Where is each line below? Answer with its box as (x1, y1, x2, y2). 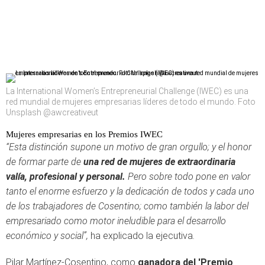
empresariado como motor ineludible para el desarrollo (6, 215, 226, 227)
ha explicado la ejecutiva (91, 230, 193, 241)
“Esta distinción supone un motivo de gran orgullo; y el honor (6, 141, 251, 153)
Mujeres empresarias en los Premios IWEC (6, 130, 163, 139)
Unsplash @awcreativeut (6, 108, 98, 117)
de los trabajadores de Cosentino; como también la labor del (6, 201, 248, 212)
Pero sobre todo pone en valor (125, 171, 250, 182)
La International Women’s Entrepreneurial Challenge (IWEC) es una (6, 86, 248, 96)
